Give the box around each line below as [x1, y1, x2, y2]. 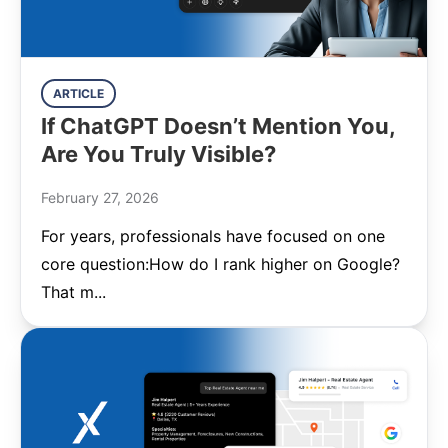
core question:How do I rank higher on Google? [41, 254, 400, 274]
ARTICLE [53, 86, 104, 101]
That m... [41, 282, 106, 302]
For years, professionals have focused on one [41, 226, 385, 246]
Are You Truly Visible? [41, 141, 276, 167]
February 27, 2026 [41, 189, 159, 206]
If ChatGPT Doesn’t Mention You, [41, 113, 395, 139]
